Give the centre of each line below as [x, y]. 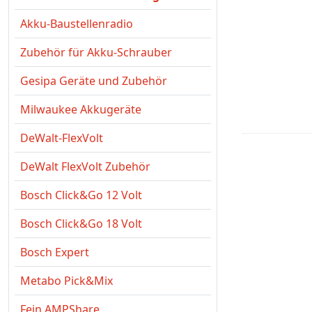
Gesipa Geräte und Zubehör [94, 81]
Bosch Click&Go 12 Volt [81, 195]
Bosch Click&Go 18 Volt [81, 224]
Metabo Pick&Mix [67, 281]
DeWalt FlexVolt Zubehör [85, 166]
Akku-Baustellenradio [77, 24]
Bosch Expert [55, 252]
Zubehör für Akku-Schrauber [96, 52]
